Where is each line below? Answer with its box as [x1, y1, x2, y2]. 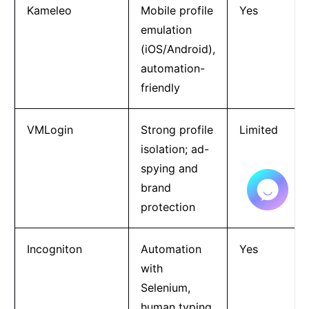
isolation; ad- [140, 141, 209, 156]
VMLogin [26, 122, 73, 137]
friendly [140, 80, 180, 94]
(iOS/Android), [140, 41, 215, 56]
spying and [140, 161, 198, 175]
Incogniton [26, 241, 82, 256]
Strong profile [140, 122, 213, 137]
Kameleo [26, 3, 72, 17]
